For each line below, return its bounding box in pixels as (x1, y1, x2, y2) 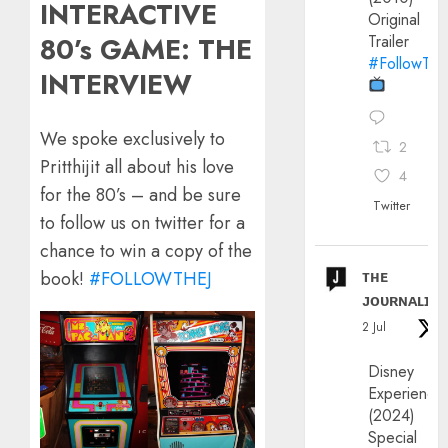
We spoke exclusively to (40, 125, 225, 152)
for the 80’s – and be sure (40, 181, 241, 208)
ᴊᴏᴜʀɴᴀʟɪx (362, 288, 440, 312)
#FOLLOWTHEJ (89, 265, 212, 292)
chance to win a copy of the (40, 237, 252, 264)
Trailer (368, 29, 410, 53)
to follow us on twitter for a (40, 209, 245, 236)
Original (368, 7, 421, 31)
